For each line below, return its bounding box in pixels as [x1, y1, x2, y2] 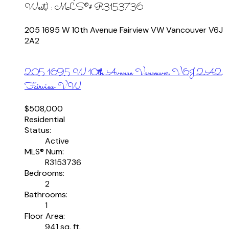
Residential [25, 114, 65, 125]
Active [45, 135, 69, 147]
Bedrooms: [25, 168, 64, 179]
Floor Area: [25, 211, 65, 222]
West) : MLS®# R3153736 [25, 1, 143, 15]
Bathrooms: [25, 189, 67, 200]
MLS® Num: [25, 146, 64, 157]
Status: [25, 125, 51, 136]
